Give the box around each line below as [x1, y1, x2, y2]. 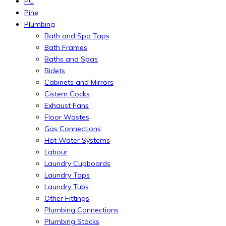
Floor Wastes [44, 112, 89, 122]
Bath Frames [44, 42, 87, 52]
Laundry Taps [44, 170, 90, 180]
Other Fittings [44, 193, 89, 203]
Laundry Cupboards [44, 158, 110, 168]
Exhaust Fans [44, 100, 89, 110]
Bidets [44, 66, 65, 75]
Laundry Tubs [44, 182, 89, 191]
